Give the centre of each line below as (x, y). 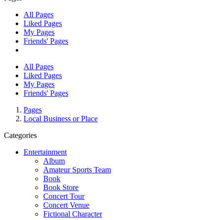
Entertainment (45, 152)
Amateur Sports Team (77, 170)
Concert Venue (66, 205)
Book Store (61, 187)
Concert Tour (64, 196)
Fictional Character (73, 214)
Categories (20, 135)
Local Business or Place (61, 119)
